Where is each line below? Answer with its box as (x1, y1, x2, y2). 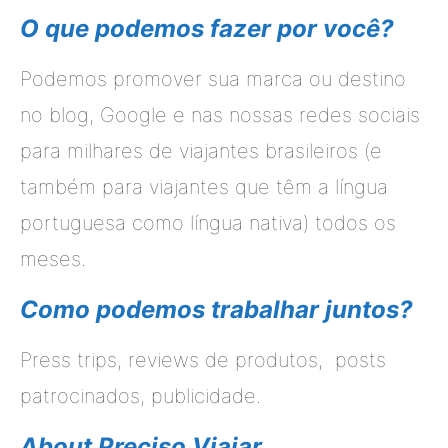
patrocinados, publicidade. (20, 383, 261, 408)
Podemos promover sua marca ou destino (20, 66, 406, 91)
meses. (20, 246, 86, 271)
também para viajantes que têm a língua (20, 174, 388, 199)
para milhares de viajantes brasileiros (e (20, 138, 382, 163)
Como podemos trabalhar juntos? (20, 294, 413, 324)
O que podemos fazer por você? (20, 13, 394, 43)
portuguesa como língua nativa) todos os (20, 210, 396, 235)
